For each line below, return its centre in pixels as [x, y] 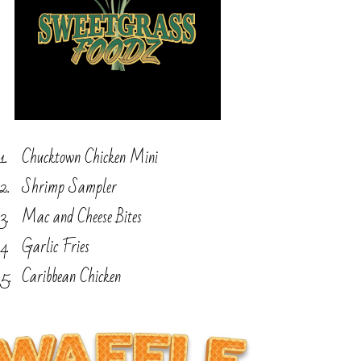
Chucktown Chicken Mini [89, 158]
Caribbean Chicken [71, 277]
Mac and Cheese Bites [81, 218]
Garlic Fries [55, 247]
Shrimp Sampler [69, 188]
